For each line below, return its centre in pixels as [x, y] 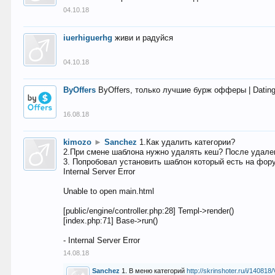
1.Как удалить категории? [188, 142]
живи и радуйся [144, 38]
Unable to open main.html [109, 191]
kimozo [78, 142]
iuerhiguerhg [88, 38]
